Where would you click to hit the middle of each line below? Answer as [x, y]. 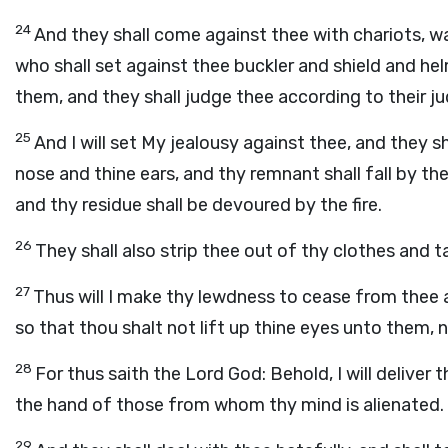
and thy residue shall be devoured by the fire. [198, 205]
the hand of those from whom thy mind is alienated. [229, 405]
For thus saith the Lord [131, 374]
